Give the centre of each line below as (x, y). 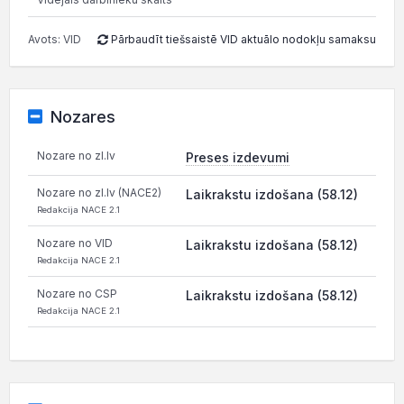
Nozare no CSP (77, 294)
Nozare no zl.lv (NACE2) (99, 193)
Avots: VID (55, 39)
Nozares (83, 117)
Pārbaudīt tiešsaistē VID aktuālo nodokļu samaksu (242, 39)
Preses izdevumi (238, 157)
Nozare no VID (75, 243)
